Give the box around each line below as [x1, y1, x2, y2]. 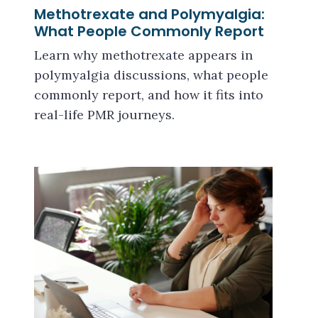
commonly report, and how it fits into [34, 87, 263, 103]
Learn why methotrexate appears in [34, 47, 253, 63]
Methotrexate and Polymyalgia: [34, 4, 265, 24]
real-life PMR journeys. [34, 106, 175, 123]
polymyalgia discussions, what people [34, 67, 268, 83]
